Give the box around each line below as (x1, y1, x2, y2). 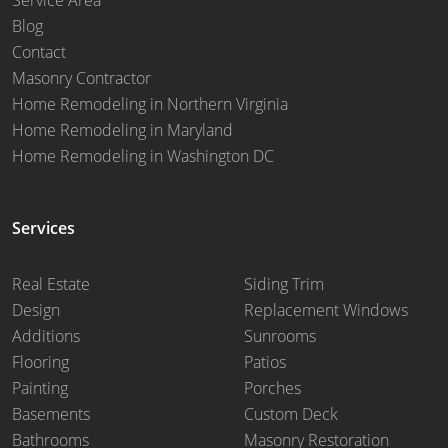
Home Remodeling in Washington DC (12, 144, 274, 167)
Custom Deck (244, 402, 338, 425)
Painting (12, 376, 68, 399)
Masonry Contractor (12, 66, 151, 89)
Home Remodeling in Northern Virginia (12, 92, 288, 115)
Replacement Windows (244, 298, 408, 321)
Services (12, 216, 75, 239)
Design (12, 298, 60, 321)
